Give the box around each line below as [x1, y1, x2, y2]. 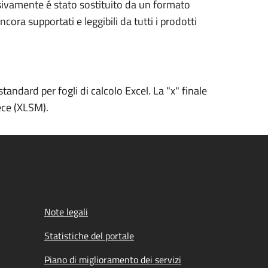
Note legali [44, 205, 88, 219]
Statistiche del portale [44, 229, 134, 243]
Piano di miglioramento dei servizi [44, 252, 181, 267]
